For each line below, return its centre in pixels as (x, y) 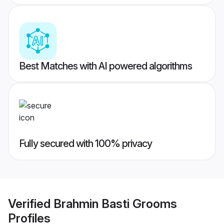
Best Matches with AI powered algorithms (105, 66)
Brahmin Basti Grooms (115, 203)
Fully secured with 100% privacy (85, 144)
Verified (31, 203)
